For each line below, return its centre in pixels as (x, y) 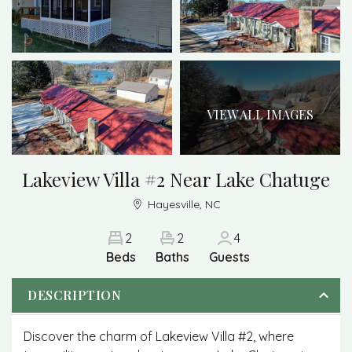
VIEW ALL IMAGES (260, 114)
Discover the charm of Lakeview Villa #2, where (159, 336)
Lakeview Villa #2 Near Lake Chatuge (176, 179)
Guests (229, 257)
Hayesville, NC (184, 204)
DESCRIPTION (75, 295)
